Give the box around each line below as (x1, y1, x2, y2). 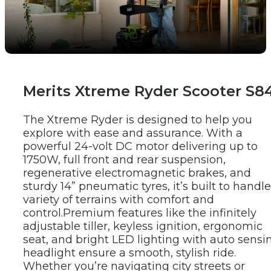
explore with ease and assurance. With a (23, 126, 243, 140)
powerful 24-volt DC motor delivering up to (23, 140, 258, 153)
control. (23, 206, 63, 220)
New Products (46, 51, 243, 84)
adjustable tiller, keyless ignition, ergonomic (23, 220, 263, 233)
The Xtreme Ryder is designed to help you (23, 113, 252, 126)
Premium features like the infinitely (63, 206, 256, 220)
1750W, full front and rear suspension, (23, 153, 226, 166)
